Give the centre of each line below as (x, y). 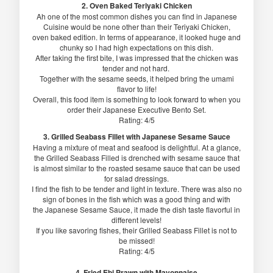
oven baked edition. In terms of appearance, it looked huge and (136, 37)
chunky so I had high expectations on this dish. (136, 48)
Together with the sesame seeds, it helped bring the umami (136, 79)
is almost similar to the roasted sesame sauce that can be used (136, 168)
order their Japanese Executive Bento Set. (136, 110)
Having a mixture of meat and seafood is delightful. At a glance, (136, 147)
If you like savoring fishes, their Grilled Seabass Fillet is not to (136, 230)
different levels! (136, 220)
